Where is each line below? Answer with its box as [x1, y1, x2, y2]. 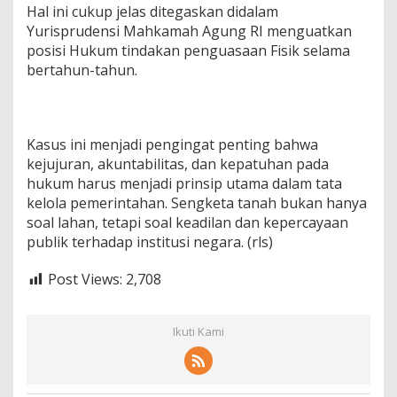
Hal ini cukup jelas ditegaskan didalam [27, 2, 278, 22]
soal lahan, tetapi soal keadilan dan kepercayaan [27, 213, 348, 233]
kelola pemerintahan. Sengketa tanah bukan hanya [27, 193, 367, 214]
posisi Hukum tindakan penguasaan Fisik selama [27, 41, 350, 61]
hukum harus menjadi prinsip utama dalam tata [27, 174, 342, 194]
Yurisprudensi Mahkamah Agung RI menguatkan [27, 21, 352, 42]
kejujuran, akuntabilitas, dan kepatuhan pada [27, 154, 329, 175]
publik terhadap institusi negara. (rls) [27, 232, 273, 253]
